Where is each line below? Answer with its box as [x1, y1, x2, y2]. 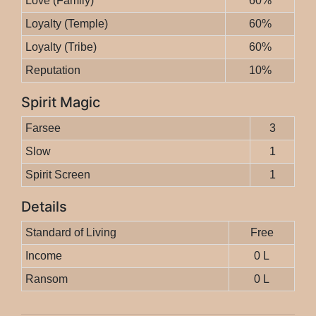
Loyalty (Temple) [25, 18, 108, 30]
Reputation [25, 64, 80, 77]
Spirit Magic [21, 94, 100, 111]
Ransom [25, 273, 68, 286]
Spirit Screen [25, 169, 90, 181]
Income [25, 250, 62, 262]
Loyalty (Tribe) [25, 41, 97, 54]
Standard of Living [25, 226, 116, 239]
